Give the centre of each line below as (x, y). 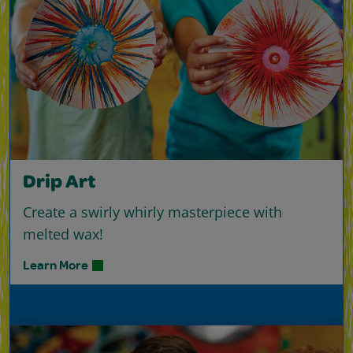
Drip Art (59, 183)
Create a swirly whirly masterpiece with (152, 212)
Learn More (56, 264)
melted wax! (63, 234)
